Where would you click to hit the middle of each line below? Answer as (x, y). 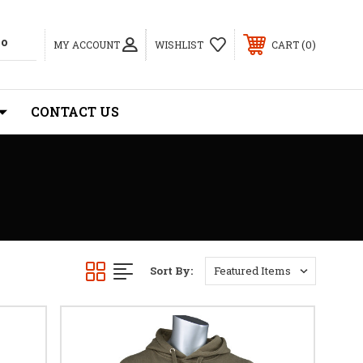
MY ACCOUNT (87, 44)
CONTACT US (75, 111)
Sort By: (171, 271)
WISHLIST (179, 45)
